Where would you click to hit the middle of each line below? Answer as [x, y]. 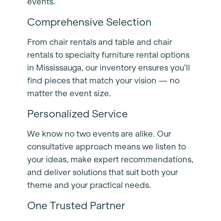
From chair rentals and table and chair [100, 42]
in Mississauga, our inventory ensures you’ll [109, 68]
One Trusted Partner [77, 206]
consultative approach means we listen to [107, 147]
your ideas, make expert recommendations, [110, 160]
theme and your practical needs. [90, 185]
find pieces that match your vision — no [103, 81]
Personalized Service [79, 114]
